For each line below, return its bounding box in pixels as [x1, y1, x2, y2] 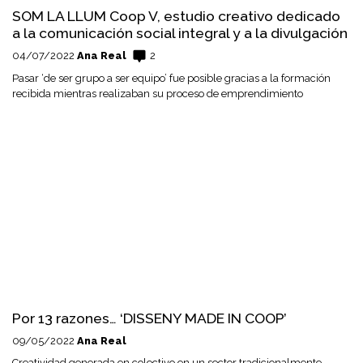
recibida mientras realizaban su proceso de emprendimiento [12, 87, 303, 100]
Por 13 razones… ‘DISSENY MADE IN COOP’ [12, 310, 287, 327]
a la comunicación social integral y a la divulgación [12, 23, 348, 41]
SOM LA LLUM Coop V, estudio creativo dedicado [12, 6, 340, 24]
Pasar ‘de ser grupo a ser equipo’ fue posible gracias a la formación [12, 71, 331, 84]
